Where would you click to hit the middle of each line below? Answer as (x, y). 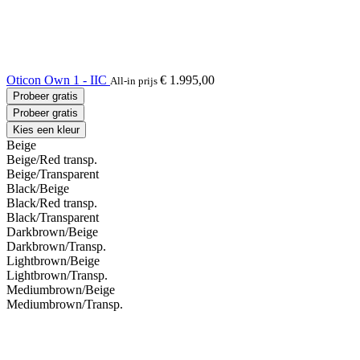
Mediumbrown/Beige (61, 289)
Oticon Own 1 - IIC (58, 80)
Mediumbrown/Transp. (65, 304)
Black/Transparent (53, 217)
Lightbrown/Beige (53, 260)
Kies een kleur (46, 129)
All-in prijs (135, 80)
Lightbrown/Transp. (57, 275)
